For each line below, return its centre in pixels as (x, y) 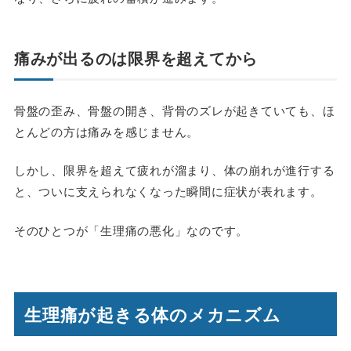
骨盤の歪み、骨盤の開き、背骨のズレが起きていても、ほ (174, 110)
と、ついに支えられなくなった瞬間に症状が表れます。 (168, 191)
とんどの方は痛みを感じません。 (107, 131)
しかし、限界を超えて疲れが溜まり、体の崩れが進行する (174, 170)
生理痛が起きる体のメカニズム (153, 315)
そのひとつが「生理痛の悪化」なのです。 (131, 230)
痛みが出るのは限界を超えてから (136, 57)
